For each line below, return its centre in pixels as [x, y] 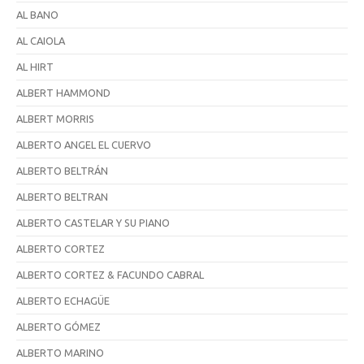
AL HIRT [35, 66]
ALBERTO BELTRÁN [62, 170]
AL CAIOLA [41, 40]
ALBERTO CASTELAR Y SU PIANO [93, 222]
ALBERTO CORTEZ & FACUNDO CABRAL [110, 274]
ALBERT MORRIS [55, 118]
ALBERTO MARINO [60, 352]
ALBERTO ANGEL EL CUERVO [84, 144]
